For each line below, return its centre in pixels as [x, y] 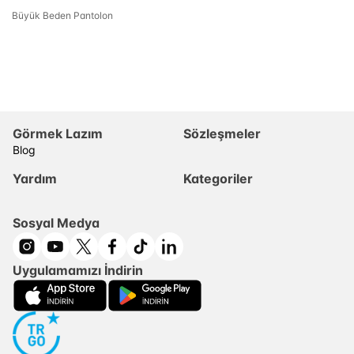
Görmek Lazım [58, 133]
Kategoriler [218, 178]
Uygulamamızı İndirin [78, 270]
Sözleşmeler [222, 133]
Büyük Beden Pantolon [62, 16]
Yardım [35, 178]
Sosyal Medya [56, 222]
